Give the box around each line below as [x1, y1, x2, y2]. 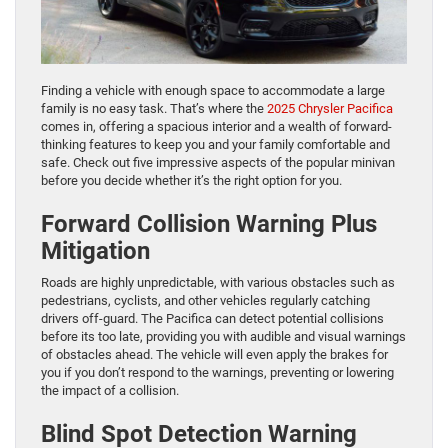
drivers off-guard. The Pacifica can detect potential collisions [41, 311, 384, 327]
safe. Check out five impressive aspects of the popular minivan [41, 155, 395, 171]
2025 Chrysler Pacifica [267, 101, 393, 117]
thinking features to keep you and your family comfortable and [41, 137, 390, 153]
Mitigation [41, 237, 150, 266]
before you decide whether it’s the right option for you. [41, 173, 342, 189]
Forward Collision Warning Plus [41, 210, 377, 239]
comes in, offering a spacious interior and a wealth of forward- [41, 119, 392, 135]
